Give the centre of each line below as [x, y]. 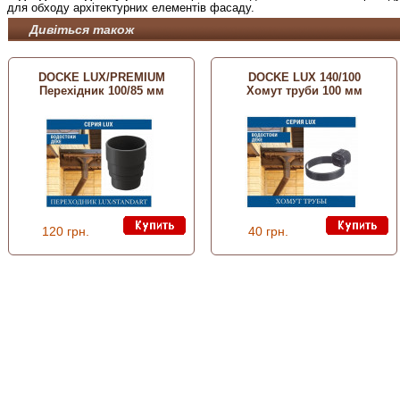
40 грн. [268, 231]
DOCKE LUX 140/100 [304, 78]
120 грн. [66, 231]
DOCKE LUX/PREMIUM [101, 78]
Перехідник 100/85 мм [101, 91]
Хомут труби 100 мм [304, 91]
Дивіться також [76, 29]
